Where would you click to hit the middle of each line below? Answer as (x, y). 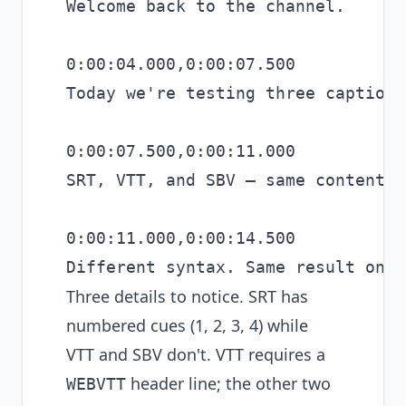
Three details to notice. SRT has (187, 296)
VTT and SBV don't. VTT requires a (196, 354)
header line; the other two (228, 383)
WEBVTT (96, 384)
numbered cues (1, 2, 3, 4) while (187, 325)
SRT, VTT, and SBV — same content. (231, 180)
